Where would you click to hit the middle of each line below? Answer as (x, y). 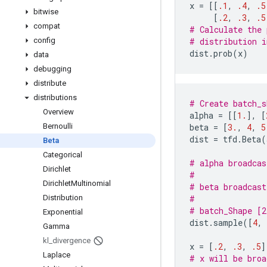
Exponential (63, 212)
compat (47, 26)
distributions (55, 97)
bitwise (46, 12)
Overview (58, 112)
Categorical (63, 155)
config (44, 40)
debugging (52, 69)
